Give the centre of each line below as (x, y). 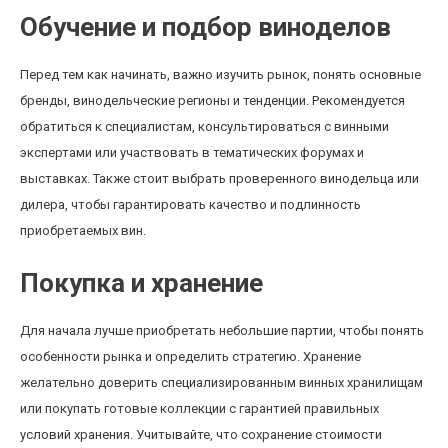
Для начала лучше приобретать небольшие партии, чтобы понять (222, 330)
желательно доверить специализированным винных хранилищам (221, 382)
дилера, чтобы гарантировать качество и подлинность (190, 204)
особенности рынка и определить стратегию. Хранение (190, 356)
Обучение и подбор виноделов (205, 27)
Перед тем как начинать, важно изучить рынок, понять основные (220, 74)
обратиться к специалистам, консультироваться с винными (204, 126)
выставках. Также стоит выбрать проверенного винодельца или (219, 178)
